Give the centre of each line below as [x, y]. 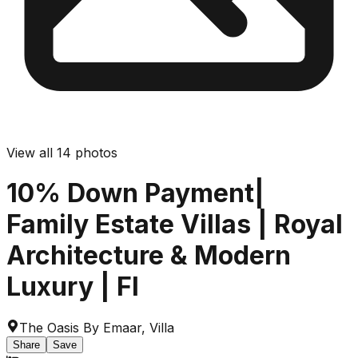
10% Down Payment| [135, 193]
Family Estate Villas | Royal [175, 225]
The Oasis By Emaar [80, 327]
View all [32, 153]
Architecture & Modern [149, 256]
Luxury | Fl [73, 287]
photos [94, 153]
